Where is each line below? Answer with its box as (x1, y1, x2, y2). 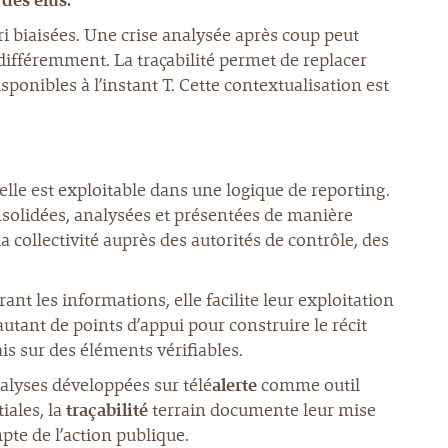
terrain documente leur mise (148, 398, 376, 422)
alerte (212, 373, 257, 397)
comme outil (257, 373, 360, 397)
